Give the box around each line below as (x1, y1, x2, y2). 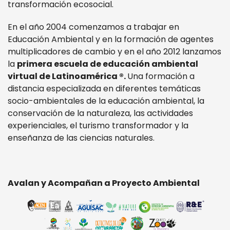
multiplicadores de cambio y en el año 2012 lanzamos (8, 46, 221, 57)
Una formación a (127, 70, 195, 82)
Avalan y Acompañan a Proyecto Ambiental (8, 177, 200, 189)
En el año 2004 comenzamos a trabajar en (8, 21, 179, 33)
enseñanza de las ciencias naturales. (8, 132, 155, 144)
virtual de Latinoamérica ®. (8, 70, 127, 82)
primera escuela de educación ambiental (17, 58, 198, 70)
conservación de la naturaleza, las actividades (8, 107, 193, 119)
